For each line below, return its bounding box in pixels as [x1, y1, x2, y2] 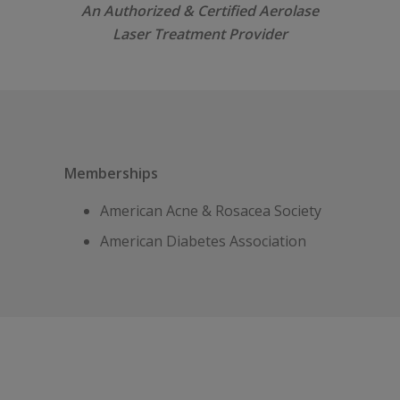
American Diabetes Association [100, 231, 306, 252]
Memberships [64, 163, 158, 184]
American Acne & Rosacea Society [100, 201, 321, 221]
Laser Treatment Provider [112, 24, 287, 45]
